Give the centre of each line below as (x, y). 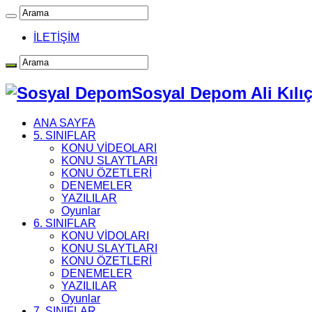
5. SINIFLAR (65, 135)
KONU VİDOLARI (105, 235)
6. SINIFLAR (65, 223)
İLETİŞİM (56, 37)
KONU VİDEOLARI (109, 148)
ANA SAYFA (64, 123)
